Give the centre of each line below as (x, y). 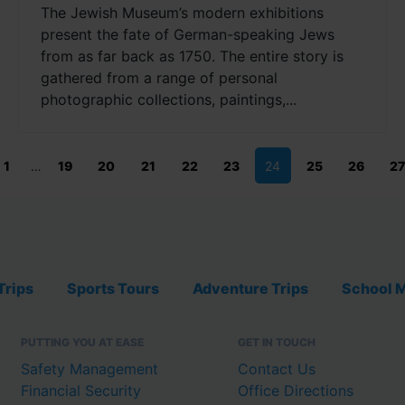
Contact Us (277, 368)
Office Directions (296, 390)
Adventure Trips (250, 288)
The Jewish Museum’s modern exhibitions (182, 13)
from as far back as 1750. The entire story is (192, 57)
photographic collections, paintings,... (168, 100)
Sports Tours (113, 288)
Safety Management (89, 368)
